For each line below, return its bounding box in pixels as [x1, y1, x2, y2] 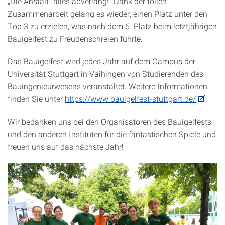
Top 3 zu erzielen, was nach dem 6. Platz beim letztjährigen [8, 21, 217, 31]
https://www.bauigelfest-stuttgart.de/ [65, 93, 196, 104]
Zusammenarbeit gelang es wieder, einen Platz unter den [8, 8, 207, 19]
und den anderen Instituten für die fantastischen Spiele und [8, 129, 216, 139]
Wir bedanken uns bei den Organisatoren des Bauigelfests [8, 116, 211, 127]
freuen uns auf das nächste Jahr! [8, 141, 124, 152]
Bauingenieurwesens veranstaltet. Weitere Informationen [8, 81, 207, 91]
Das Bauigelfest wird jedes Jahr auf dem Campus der [8, 56, 195, 66]
